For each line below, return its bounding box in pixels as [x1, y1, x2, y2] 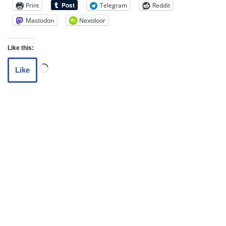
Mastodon [26, 16, 54, 25]
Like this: [8, 44, 34, 51]
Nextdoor [79, 16, 105, 25]
